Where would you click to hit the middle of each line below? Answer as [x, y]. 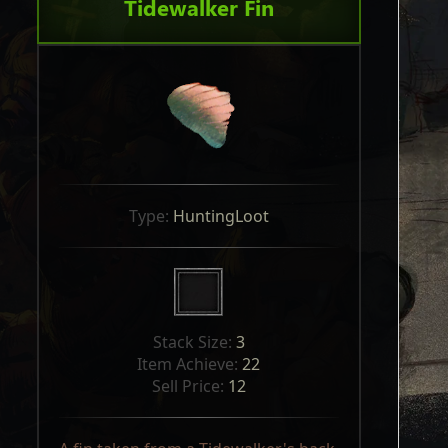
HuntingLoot [220, 216]
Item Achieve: [190, 364]
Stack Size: [194, 342]
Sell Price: [189, 386]
